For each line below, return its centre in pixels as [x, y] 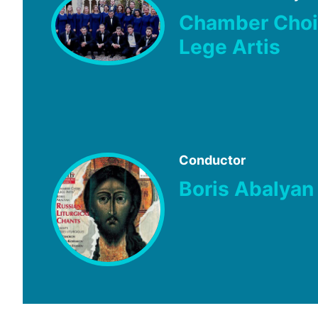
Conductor [212, 160]
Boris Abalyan [246, 189]
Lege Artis [230, 46]
